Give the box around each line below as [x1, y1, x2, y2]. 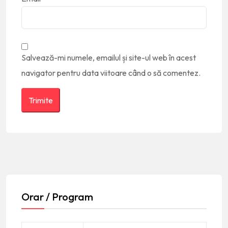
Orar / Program [21, 190, 93, 203]
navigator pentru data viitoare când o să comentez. [21, 67, 201, 78]
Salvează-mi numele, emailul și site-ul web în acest [21, 52, 196, 63]
